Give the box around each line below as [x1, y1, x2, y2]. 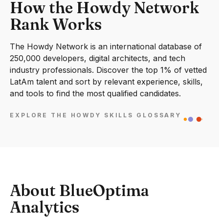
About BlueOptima [10, 181, 149, 200]
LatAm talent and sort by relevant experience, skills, [10, 77, 203, 87]
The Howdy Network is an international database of [10, 42, 202, 51]
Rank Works [10, 15, 102, 34]
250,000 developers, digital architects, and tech [10, 53, 185, 63]
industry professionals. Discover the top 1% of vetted [10, 65, 207, 75]
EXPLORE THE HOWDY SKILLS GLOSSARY [10, 111, 182, 119]
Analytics [10, 197, 79, 217]
